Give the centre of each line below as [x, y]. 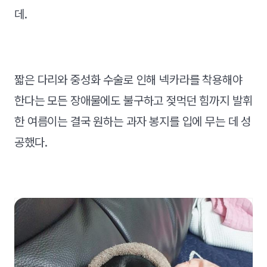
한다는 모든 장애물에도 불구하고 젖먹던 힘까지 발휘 [133, 101]
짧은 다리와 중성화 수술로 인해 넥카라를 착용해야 [128, 80]
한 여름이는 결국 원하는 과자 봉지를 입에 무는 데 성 [133, 122]
